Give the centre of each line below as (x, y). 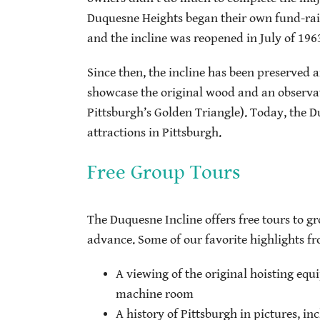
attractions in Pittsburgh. (154, 132)
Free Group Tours (164, 172)
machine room (155, 295)
